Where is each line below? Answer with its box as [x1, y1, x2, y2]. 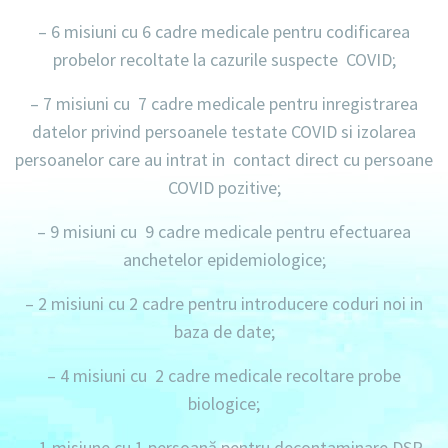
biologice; [188, 392, 260, 416]
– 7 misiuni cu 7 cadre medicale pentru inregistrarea [30, 92, 418, 116]
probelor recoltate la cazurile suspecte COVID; [52, 48, 396, 72]
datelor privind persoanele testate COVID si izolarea [32, 120, 416, 144]
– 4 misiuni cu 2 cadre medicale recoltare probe [47, 364, 401, 388]
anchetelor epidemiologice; [122, 248, 326, 272]
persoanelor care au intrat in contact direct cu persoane [15, 148, 433, 172]
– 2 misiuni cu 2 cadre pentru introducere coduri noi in [25, 292, 423, 316]
